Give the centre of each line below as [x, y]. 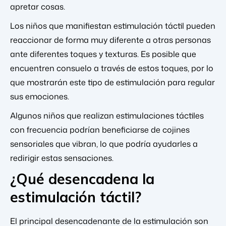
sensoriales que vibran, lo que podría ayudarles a [104, 144]
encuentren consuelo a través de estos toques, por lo [112, 68]
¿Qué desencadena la [82, 179]
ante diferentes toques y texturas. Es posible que [103, 54]
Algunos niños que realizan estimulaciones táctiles [107, 115]
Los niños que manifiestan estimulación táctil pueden [113, 25]
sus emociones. [40, 96]
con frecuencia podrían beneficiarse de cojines [100, 129]
